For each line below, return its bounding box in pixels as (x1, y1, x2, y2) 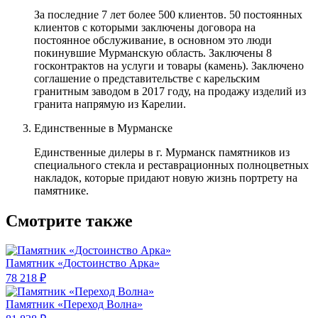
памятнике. (34, 184, 89, 197)
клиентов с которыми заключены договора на (34, 21, 256, 33)
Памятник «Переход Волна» (6, 298, 143, 311)
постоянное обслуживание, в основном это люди (34, 33, 272, 46)
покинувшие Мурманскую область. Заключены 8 (34, 46, 272, 59)
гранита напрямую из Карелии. (34, 97, 186, 110)
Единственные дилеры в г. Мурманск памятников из (34, 146, 290, 158)
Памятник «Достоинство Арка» (6, 257, 160, 270)
